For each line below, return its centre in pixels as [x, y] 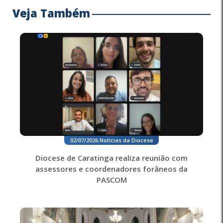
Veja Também [51, 13]
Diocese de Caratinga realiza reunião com [111, 158]
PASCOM [111, 179]
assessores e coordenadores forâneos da [111, 168]
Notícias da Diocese [126, 140]
